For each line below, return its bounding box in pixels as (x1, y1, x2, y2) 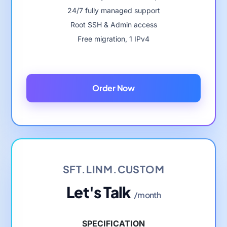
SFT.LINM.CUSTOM (62, 162, 165, 175)
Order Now (92, 82, 135, 93)
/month (133, 189, 161, 200)
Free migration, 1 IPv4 (78, 34, 149, 43)
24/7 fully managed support (67, 6, 160, 15)
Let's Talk (66, 182, 131, 202)
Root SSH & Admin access (70, 20, 157, 29)
